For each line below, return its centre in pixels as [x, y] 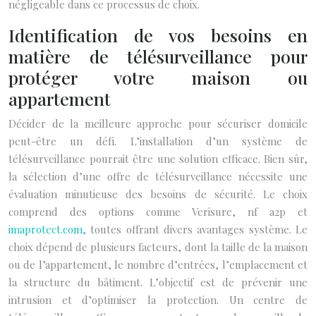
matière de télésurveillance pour [158, 56]
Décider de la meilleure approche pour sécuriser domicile [158, 123]
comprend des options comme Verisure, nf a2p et [158, 212]
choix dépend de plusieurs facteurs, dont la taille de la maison [158, 247]
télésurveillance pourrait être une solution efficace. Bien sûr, [158, 159]
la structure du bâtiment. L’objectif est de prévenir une [158, 282]
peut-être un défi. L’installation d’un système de [158, 141]
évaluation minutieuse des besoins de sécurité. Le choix [158, 194]
